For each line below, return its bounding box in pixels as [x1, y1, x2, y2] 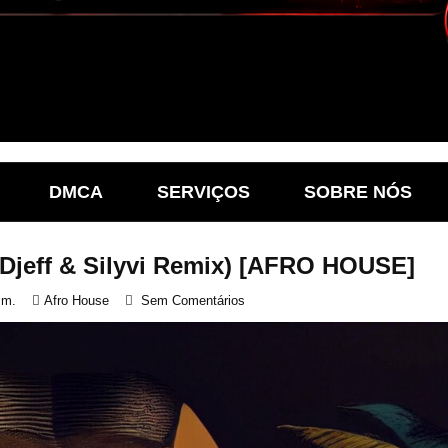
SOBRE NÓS [304, 182, 412, 202]
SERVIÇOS [157, 182, 250, 202]
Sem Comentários [141, 293, 245, 308]
